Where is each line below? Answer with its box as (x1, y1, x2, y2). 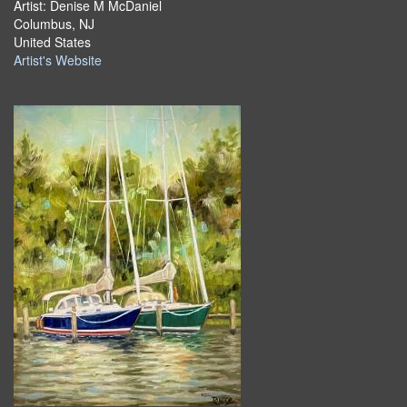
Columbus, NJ (14, 15, 94, 33)
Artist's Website (14, 51, 102, 69)
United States (14, 33, 91, 51)
